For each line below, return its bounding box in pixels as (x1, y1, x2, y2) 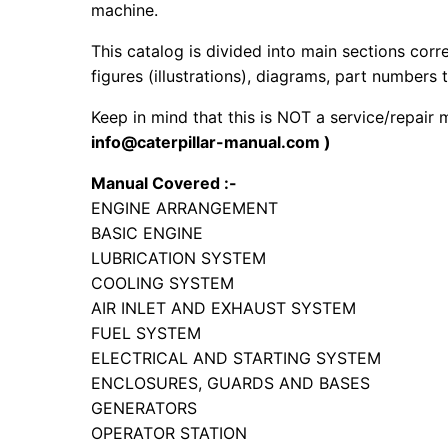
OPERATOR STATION (91, 423, 248, 444)
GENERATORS (91, 398, 198, 419)
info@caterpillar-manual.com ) (91, 132, 332, 153)
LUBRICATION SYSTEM (91, 248, 267, 269)
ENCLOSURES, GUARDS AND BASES (91, 373, 371, 394)
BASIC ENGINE (91, 223, 204, 244)
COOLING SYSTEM (91, 273, 235, 294)
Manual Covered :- (91, 173, 238, 194)
